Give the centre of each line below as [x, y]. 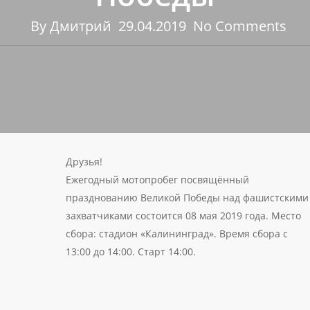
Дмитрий [81, 26]
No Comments [240, 26]
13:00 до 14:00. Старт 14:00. [131, 252]
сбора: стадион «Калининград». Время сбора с [177, 234]
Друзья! [84, 162]
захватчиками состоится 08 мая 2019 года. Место [184, 216]
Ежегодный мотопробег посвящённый [158, 180]
